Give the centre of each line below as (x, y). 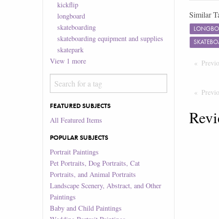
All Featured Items (76, 120)
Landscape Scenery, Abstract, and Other (106, 186)
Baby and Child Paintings (86, 208)
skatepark (70, 50)
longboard (71, 16)
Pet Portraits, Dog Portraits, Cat (95, 163)
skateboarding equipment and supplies (110, 39)
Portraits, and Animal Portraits (93, 175)
